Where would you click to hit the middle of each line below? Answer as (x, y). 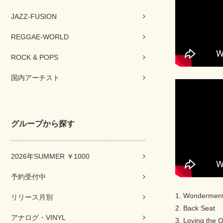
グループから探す (43, 124)
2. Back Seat (195, 208)
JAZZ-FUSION (34, 16)
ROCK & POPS (35, 57)
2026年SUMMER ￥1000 (50, 156)
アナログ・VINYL (38, 218)
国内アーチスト (35, 78)
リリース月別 (32, 197)
